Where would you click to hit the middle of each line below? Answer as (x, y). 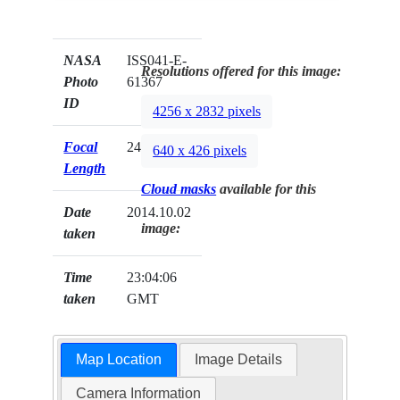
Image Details (239, 360)
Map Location (118, 360)
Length (85, 169)
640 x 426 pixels (200, 151)
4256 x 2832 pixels (207, 112)
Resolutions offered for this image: (242, 71)
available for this (267, 189)
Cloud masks (179, 189)
